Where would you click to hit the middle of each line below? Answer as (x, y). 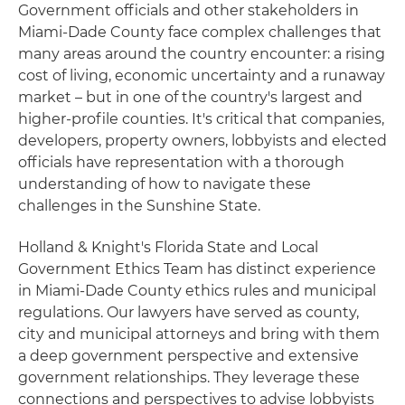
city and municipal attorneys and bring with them (199, 334)
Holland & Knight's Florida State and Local (168, 247)
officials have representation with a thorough (181, 162)
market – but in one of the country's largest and (190, 97)
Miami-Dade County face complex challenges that (200, 32)
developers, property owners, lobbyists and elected (202, 141)
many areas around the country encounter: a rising (202, 54)
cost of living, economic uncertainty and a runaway (202, 75)
